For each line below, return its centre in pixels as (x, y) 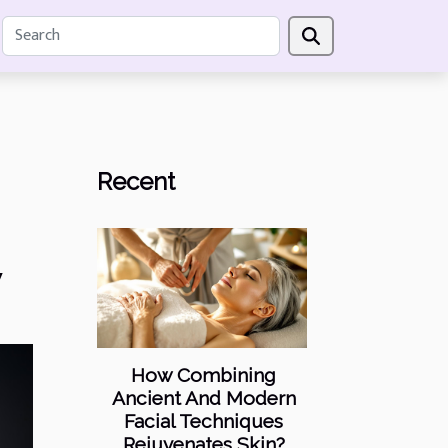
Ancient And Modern (203, 398)
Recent (136, 181)
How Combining (203, 375)
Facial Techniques (203, 421)
